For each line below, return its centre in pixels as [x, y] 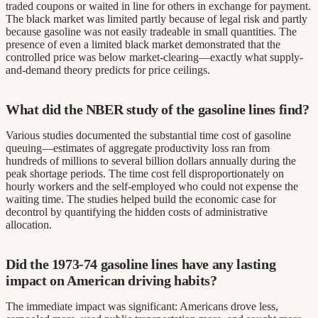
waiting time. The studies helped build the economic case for [141, 199]
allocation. [29, 225]
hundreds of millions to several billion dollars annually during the [151, 161]
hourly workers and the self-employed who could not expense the [152, 187]
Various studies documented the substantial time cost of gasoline [148, 136]
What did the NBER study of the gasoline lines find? [158, 110]
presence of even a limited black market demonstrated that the [143, 45]
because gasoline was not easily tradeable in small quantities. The [151, 32]
